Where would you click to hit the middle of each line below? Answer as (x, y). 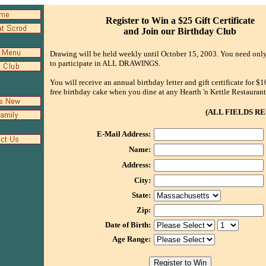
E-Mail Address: (123, 134)
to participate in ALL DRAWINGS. (105, 64)
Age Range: (131, 239)
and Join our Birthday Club (180, 31)
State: (141, 195)
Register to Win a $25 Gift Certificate (180, 20)
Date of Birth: (128, 225)
